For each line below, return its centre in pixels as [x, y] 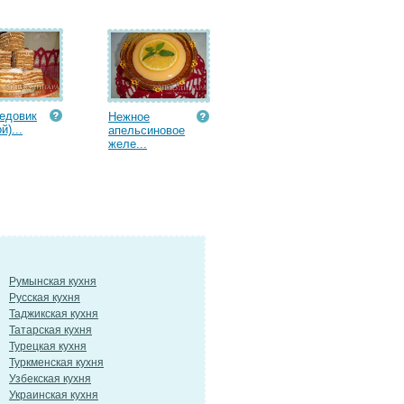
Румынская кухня [53, 281]
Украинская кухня [54, 395]
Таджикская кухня [54, 314]
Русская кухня [45, 298]
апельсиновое [147, 130]
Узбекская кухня [50, 379]
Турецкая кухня [48, 346]
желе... [128, 144]
